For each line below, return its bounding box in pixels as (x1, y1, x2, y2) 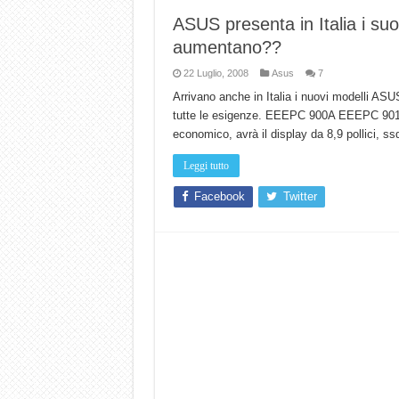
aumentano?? (172, 37, 281, 58)
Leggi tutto (183, 159, 229, 173)
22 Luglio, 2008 (183, 68, 248, 79)
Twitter (282, 190, 317, 204)
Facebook (193, 190, 245, 204)
